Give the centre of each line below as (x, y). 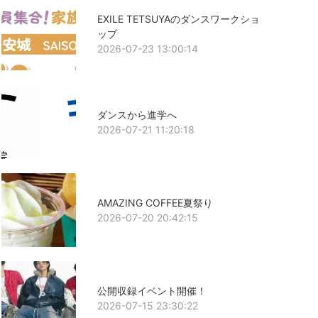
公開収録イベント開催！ (152, 291)
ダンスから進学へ (137, 114)
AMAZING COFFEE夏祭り (155, 202)
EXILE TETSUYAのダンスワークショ (178, 18)
